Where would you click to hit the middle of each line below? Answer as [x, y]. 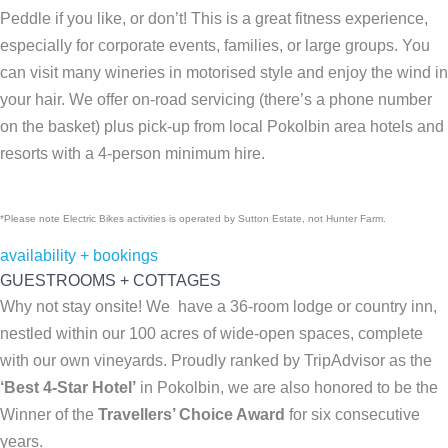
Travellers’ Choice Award [191, 414]
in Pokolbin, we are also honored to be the [287, 387]
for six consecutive [352, 414]
